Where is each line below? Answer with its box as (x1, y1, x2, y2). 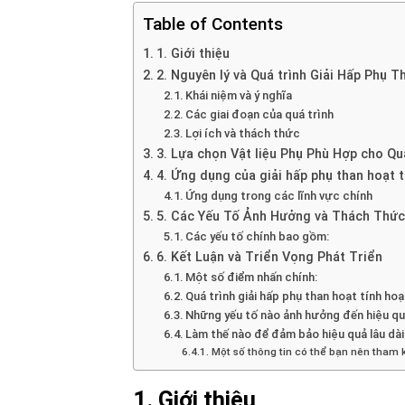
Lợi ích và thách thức (185, 127, 301, 141)
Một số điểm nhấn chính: (185, 270, 318, 285)
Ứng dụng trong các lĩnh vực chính (185, 189, 373, 203)
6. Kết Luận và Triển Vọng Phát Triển (155, 250, 382, 266)
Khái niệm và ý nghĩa (185, 89, 293, 103)
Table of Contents (143, 14, 283, 35)
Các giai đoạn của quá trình (185, 108, 334, 122)
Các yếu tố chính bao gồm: (185, 230, 330, 244)
